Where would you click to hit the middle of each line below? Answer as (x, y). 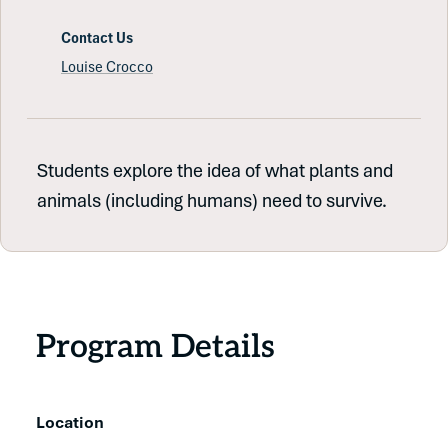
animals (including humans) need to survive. (212, 200)
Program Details (155, 344)
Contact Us (97, 37)
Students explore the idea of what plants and (215, 170)
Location (70, 422)
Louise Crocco (107, 66)
